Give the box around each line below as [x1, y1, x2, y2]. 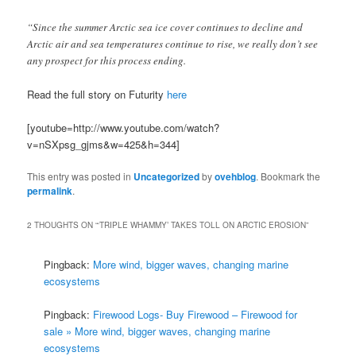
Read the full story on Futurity [27, 86, 168, 102]
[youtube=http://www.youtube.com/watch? [27, 120, 220, 135]
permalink [27, 184, 73, 199]
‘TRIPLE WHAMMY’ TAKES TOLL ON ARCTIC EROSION [98, 219, 307, 231]
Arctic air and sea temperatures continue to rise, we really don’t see [27, 36, 319, 51]
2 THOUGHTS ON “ [27, 219, 99, 231]
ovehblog [215, 169, 257, 184]
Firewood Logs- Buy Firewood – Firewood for [93, 307, 298, 323]
